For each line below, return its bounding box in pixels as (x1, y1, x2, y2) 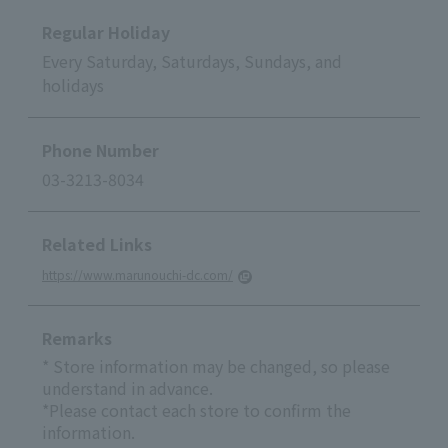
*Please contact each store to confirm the (42, 397, 351, 422)
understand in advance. (42, 375, 213, 400)
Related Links (42, 231, 152, 256)
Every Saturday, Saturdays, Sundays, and (42, 48, 342, 73)
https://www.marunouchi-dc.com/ (42, 265, 233, 283)
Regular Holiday (42, 19, 170, 44)
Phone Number (42, 137, 159, 162)
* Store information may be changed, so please (42, 353, 390, 378)
